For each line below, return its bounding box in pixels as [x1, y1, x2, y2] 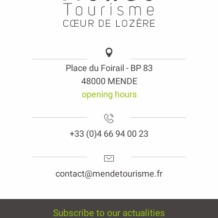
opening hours [81, 89, 137, 99]
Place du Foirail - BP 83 [65, 62, 153, 73]
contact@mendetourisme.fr [55, 168, 163, 179]
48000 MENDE [81, 75, 137, 86]
